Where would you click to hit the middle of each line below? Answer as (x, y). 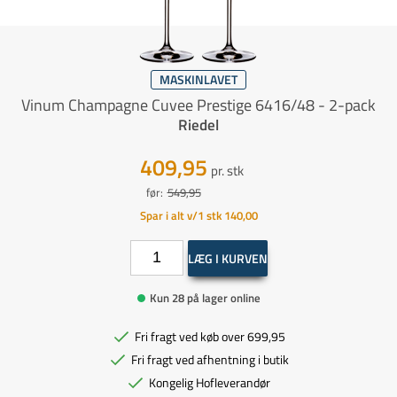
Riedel (198, 125)
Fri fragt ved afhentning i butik (210, 359)
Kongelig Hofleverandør (210, 382)
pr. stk (227, 170)
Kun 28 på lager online (205, 297)
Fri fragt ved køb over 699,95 (210, 336)
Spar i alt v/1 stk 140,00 (198, 215)
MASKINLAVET (198, 79)
